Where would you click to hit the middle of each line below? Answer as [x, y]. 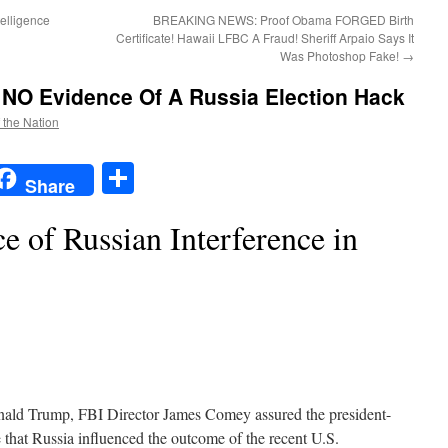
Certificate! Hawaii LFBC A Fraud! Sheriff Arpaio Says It [265, 37]
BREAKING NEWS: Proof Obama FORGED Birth [283, 19]
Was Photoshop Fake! [341, 55]
